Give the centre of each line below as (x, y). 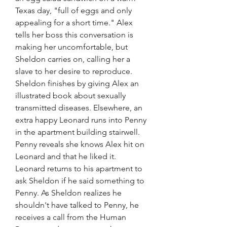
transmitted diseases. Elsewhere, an (79, 108)
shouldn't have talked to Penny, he (77, 205)
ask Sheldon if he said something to (80, 181)
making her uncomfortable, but (71, 47)
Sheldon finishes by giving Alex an (77, 83)
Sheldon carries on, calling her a (73, 59)
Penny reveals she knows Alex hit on (80, 144)
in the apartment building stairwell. (78, 132)
